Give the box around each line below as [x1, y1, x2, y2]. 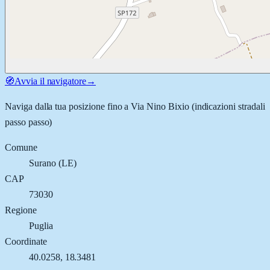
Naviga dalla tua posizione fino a [5, 101, 131, 111]
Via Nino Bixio [131, 101, 189, 111]
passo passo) [5, 116, 52, 127]
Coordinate [5, 236, 47, 246]
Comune [5, 142, 37, 152]
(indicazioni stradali [189, 101, 265, 111]
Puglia [29, 220, 53, 231]
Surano [29, 157, 56, 168]
